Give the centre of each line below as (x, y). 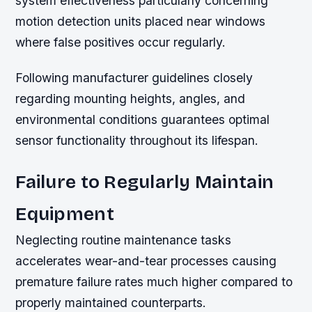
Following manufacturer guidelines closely (134, 77)
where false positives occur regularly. (121, 42)
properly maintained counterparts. (111, 303)
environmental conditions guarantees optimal (143, 119)
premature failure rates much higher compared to (154, 282)
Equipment (65, 214)
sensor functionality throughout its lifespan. (137, 140)
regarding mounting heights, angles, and (131, 98)
